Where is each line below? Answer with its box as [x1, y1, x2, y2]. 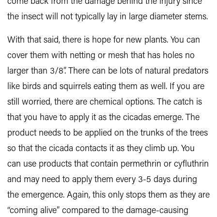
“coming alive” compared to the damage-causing [7, 206, 188, 216]
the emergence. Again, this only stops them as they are [7, 191, 210, 200]
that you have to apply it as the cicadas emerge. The [7, 113, 200, 123]
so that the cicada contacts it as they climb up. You [7, 144, 195, 154]
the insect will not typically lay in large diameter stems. [7, 13, 208, 22]
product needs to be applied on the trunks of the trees [7, 129, 208, 138]
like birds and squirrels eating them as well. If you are [7, 82, 204, 92]
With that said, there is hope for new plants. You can [7, 36, 200, 45]
